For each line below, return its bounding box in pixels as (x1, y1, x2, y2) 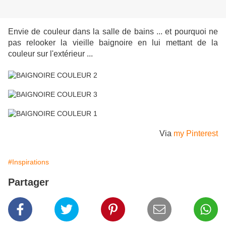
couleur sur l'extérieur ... (8, 49, 93, 59)
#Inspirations (8, 158, 49, 166)
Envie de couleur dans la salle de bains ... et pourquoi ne (8, 27, 218, 36)
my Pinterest (174, 129, 218, 138)
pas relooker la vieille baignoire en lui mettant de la (8, 38, 218, 47)
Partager (8, 177, 49, 188)
